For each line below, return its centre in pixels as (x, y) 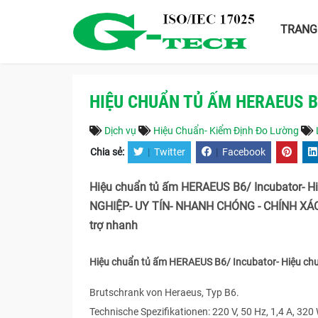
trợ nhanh (114, 225)
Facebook (244, 152)
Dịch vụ (120, 131)
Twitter (170, 152)
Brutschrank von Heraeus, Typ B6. (164, 292)
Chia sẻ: (108, 152)
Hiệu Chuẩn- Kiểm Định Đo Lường (226, 131)
